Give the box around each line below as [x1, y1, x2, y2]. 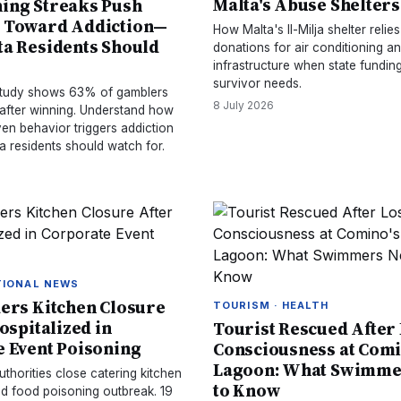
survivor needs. [213, 76, 302, 90]
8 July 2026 [213, 98, 274, 112]
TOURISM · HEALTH [213, 299, 329, 311]
